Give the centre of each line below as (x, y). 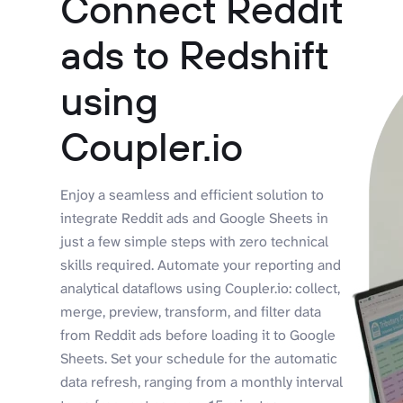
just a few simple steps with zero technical (195, 241)
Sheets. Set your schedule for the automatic (199, 358)
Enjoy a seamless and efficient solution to (193, 194)
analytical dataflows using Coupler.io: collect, (201, 288)
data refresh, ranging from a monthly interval (202, 381)
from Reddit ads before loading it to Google (198, 335)
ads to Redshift (195, 54)
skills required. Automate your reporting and (201, 264)
